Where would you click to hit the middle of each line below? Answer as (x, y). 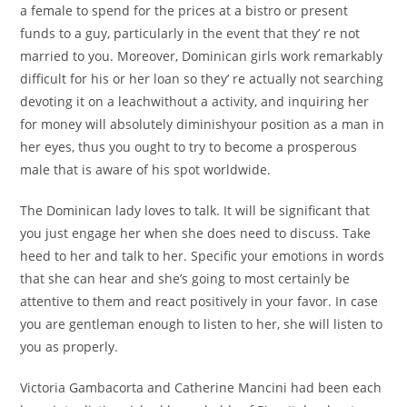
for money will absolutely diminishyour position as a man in (203, 124)
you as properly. (69, 347)
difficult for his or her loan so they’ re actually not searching (202, 79)
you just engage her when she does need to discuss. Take (196, 233)
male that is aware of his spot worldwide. (146, 169)
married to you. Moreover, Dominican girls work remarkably (202, 56)
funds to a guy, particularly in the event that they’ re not (190, 33)
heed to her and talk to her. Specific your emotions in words (203, 256)
